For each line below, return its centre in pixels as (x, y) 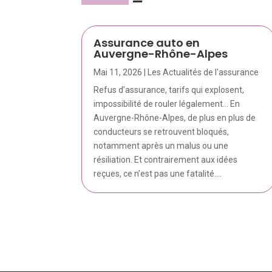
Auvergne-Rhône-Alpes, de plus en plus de (175, 118)
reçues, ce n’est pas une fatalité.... (158, 174)
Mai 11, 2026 (118, 73)
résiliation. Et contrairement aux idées (166, 160)
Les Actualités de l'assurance (203, 73)
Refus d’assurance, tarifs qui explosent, (169, 90)
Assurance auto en (147, 43)
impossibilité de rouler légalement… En (167, 104)
